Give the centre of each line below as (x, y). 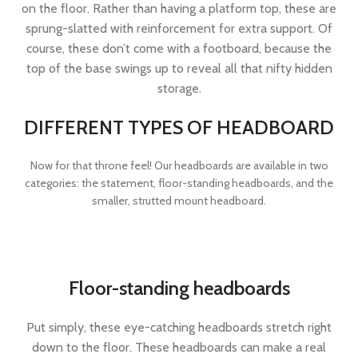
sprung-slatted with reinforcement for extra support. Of (179, 28)
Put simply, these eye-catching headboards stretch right (179, 327)
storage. (179, 88)
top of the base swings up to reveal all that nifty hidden (179, 68)
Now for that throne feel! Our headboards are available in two (179, 165)
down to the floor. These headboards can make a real (179, 347)
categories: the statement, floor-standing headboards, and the (179, 183)
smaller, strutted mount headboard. (179, 201)
